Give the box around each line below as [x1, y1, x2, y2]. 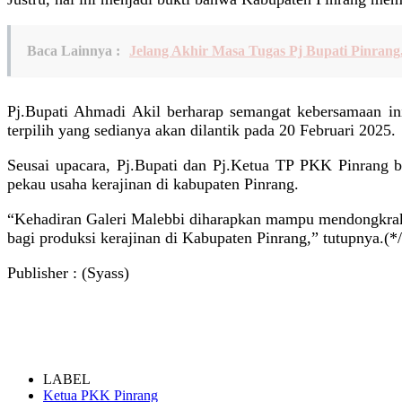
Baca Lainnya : [27, 42, 120, 58]
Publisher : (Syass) [7, 263, 129, 282]
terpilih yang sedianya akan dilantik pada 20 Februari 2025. [7, 120, 396, 139]
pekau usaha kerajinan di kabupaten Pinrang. [7, 174, 299, 193]
